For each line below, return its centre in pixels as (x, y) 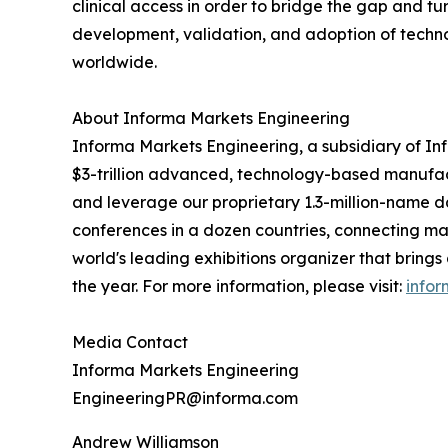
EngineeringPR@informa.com (185, 398)
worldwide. (114, 62)
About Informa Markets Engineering (211, 118)
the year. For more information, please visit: (239, 286)
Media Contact (130, 342)
